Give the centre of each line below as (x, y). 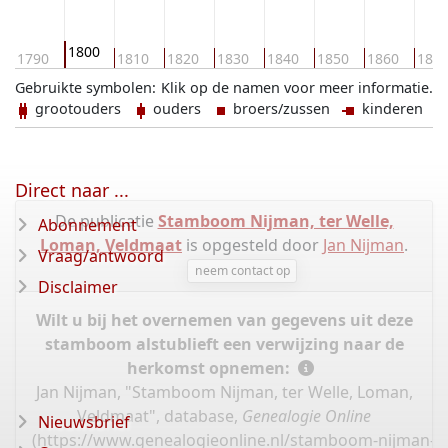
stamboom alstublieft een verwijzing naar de (224, 343)
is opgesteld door (252, 245)
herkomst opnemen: (210, 367)
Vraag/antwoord (101, 256)
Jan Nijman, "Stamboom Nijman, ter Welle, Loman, (224, 391)
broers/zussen (285, 109)
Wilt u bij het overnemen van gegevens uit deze (224, 319)
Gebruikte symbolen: (85, 88)
